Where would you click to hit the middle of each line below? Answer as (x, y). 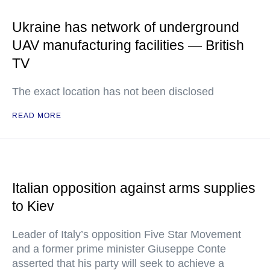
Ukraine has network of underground (126, 27)
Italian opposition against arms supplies (134, 188)
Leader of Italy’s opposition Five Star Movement (127, 235)
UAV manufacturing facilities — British (128, 46)
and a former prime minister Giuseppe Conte (119, 249)
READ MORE (37, 116)
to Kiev (33, 206)
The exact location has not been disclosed (113, 92)
